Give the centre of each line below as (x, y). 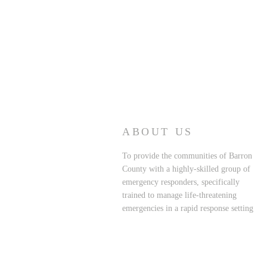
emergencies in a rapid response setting (188, 208)
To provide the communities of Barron (187, 156)
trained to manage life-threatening (179, 195)
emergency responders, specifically (181, 182)
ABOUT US (158, 131)
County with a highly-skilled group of (186, 169)
